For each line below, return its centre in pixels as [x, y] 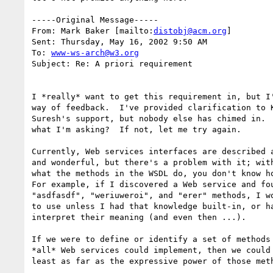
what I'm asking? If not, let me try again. [136, 129]
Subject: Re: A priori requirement [112, 63]
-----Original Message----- [95, 19]
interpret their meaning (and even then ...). [139, 217]
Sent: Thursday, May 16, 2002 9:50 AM [119, 41]
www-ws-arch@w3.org [95, 52]
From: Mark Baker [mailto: [93, 30]
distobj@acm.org [190, 30]
